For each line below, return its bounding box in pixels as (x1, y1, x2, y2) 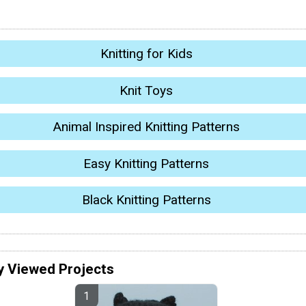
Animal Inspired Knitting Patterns (53, 119, 240, 135)
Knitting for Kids (100, 46, 193, 62)
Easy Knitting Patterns (83, 155, 209, 171)
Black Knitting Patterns (81, 191, 211, 208)
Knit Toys (120, 82, 173, 98)
